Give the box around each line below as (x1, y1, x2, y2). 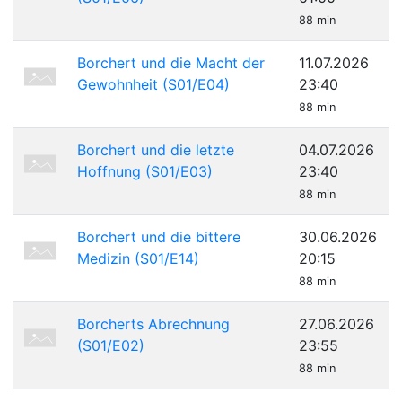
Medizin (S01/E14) (77, 249, 199, 267)
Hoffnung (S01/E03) (77, 162, 213, 180)
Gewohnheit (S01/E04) (77, 75, 230, 93)
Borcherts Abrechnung (77, 315, 230, 333)
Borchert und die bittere (77, 228, 240, 246)
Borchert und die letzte (77, 141, 234, 159)
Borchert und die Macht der (77, 54, 265, 72)
